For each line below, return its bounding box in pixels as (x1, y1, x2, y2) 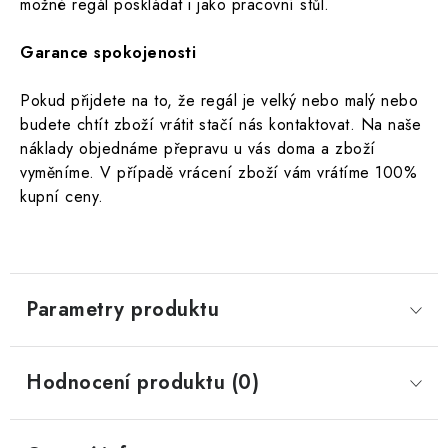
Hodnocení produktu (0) (26, 368, 259, 397)
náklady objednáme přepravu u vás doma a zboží (20, 137, 376, 160)
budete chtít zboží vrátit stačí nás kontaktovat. (20, 113, 361, 136)
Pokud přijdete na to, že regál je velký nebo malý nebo (20, 89, 418, 112)
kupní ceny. (20, 185, 104, 208)
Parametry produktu (26, 295, 219, 324)
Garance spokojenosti (20, 41, 196, 64)
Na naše (360, 113, 421, 136)
